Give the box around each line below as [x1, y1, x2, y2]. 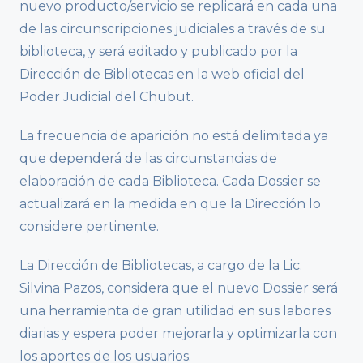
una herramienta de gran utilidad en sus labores [19, 303, 331, 319]
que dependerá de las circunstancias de [19, 151, 277, 167]
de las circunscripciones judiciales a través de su [19, 21, 326, 37]
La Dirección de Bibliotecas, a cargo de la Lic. [19, 258, 302, 274]
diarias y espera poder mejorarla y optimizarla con [19, 326, 337, 342]
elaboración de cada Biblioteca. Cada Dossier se [19, 173, 321, 190]
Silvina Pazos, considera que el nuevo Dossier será [19, 280, 338, 297]
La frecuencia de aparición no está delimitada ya [19, 128, 328, 144]
